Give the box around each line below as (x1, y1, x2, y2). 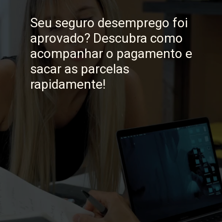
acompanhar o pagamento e (30, 46, 192, 61)
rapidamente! (30, 76, 106, 92)
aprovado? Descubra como (30, 30, 183, 46)
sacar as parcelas (30, 61, 129, 76)
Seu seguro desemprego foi (30, 15, 188, 30)
